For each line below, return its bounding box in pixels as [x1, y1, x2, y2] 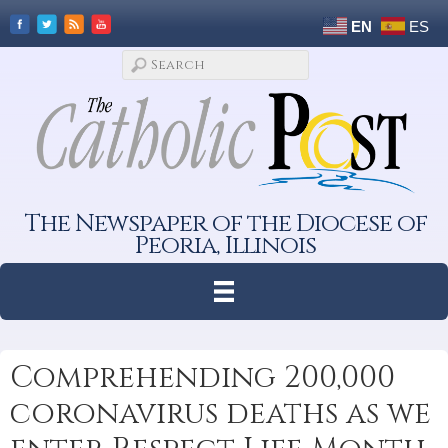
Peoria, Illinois [135, 228, 317, 262]
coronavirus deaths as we [10, 393, 431, 434]
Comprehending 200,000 [10, 357, 395, 398]
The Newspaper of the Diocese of [24, 206, 427, 240]
